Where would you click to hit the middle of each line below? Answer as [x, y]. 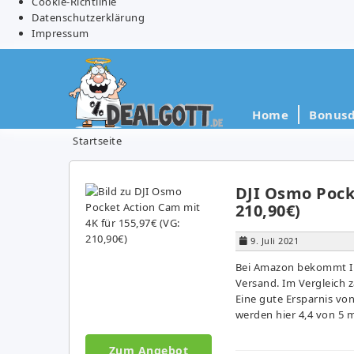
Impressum [60, 33]
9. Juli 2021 [275, 240]
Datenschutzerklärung [88, 17]
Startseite [97, 140]
